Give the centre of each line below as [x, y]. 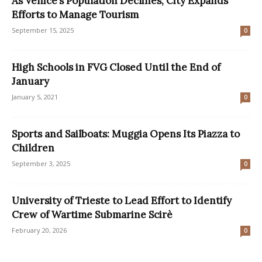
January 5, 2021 [35, 96]
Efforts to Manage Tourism [75, 14]
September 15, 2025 [43, 30]
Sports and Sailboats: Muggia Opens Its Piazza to [126, 134]
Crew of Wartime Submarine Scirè [92, 214]
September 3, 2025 [41, 163]
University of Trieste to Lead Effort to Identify [122, 200]
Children [33, 148]
